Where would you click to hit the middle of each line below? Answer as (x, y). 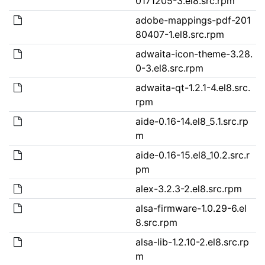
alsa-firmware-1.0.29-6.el (191, 208)
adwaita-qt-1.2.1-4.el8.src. (193, 87)
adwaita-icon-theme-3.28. (194, 54)
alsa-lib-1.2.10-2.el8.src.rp (192, 242)
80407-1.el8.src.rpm (180, 34)
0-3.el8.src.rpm (169, 68)
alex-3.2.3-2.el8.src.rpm (188, 188)
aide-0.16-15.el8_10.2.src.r (192, 155)
